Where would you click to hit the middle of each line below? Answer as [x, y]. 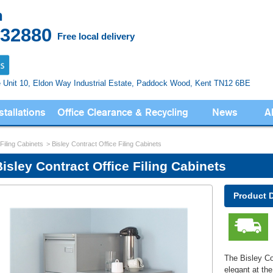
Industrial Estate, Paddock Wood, [133, 83]
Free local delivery [96, 36]
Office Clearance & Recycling [122, 112]
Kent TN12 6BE [222, 83]
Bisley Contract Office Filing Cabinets [107, 144]
